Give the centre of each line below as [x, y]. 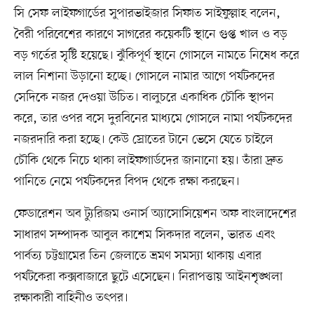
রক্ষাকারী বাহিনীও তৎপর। [71, 298]
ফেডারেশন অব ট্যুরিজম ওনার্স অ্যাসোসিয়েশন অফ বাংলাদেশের [155, 214]
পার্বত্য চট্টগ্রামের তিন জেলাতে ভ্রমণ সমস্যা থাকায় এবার [137, 256]
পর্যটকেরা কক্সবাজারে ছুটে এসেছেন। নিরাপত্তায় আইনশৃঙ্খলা [148, 277]
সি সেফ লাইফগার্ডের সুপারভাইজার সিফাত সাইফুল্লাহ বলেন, [147, 14]
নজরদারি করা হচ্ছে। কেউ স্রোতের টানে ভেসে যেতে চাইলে [143, 140]
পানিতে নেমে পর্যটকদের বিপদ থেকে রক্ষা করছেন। [127, 182]
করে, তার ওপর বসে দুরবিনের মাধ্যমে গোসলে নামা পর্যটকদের [153, 119]
